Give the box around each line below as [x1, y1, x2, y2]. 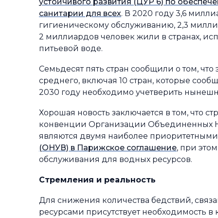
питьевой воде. [39, 44, 105, 53]
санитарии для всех [39, 9, 121, 18]
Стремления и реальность [39, 175, 156, 184]
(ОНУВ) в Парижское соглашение [39, 143, 177, 152]
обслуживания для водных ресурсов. [39, 155, 192, 164]
